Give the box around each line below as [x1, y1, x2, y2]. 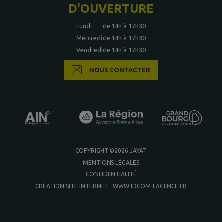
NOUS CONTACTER [89, 66, 151, 73]
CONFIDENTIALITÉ [85, 171, 137, 177]
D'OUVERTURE [68, 2, 154, 15]
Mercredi [76, 34, 102, 41]
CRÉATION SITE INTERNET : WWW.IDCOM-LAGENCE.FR [35, 183, 187, 189]
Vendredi [76, 46, 103, 53]
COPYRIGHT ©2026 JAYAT [75, 147, 147, 154]
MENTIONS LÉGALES [83, 159, 139, 166]
